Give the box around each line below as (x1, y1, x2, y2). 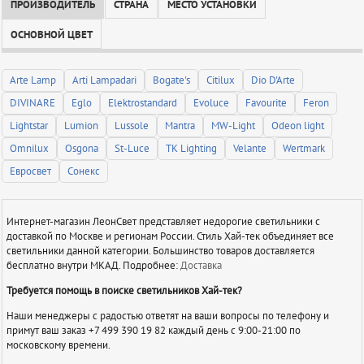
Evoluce (193, 97, 230, 110)
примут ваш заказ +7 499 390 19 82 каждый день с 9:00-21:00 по (6, 323, 301, 337)
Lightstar (10, 119, 49, 133)
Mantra (165, 119, 196, 133)
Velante (233, 142, 267, 156)
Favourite (245, 97, 288, 110)
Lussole (115, 119, 149, 133)
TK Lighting (166, 142, 218, 156)
